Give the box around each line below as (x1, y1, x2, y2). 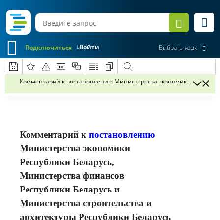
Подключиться (25, 43, 72, 52)
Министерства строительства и (20, 198, 152, 208)
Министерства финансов (20, 170, 124, 181)
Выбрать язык (158, 43, 197, 52)
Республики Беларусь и (20, 184, 120, 194)
